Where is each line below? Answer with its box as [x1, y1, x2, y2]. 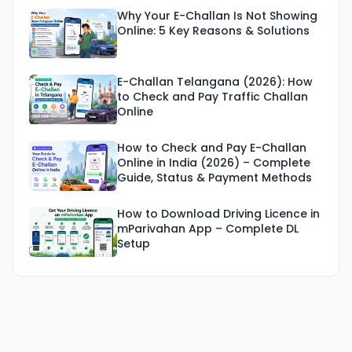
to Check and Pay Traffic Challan [117, 89, 308, 105]
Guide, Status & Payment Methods [117, 170, 312, 186]
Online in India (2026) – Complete [117, 155, 310, 171]
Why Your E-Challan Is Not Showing [117, 8, 317, 24]
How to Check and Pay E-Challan [117, 140, 306, 156]
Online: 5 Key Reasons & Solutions [117, 23, 310, 39]
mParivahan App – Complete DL [117, 221, 299, 237]
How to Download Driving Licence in [117, 206, 320, 222]
